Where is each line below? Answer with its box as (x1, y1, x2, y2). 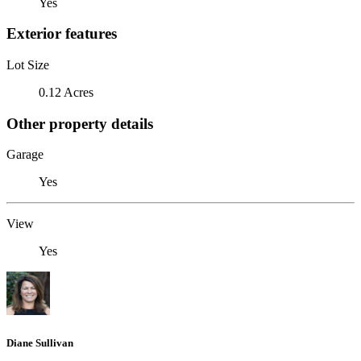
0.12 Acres (39, 85, 93, 99)
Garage (6, 147, 44, 162)
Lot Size (6, 57, 49, 72)
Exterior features (6, 25, 117, 43)
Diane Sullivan (6, 336, 73, 349)
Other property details (6, 114, 153, 132)
